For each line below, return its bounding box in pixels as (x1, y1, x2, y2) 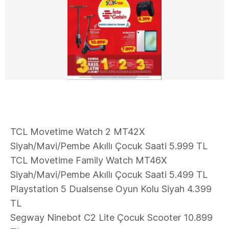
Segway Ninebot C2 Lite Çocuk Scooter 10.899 (10, 212, 213, 223)
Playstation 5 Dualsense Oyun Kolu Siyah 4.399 (10, 184, 212, 194)
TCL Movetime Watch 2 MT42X (10, 126, 145, 137)
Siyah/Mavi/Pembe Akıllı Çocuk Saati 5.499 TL (10, 169, 208, 180)
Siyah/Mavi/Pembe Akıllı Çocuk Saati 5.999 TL (10, 141, 208, 151)
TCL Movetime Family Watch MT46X (10, 155, 167, 166)
